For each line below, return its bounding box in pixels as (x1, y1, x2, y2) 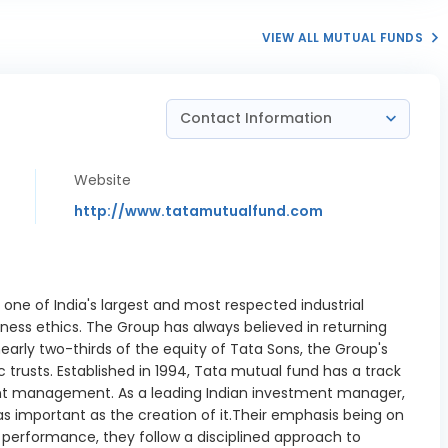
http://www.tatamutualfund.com (74, 201, 323, 221)
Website (74, 170, 131, 190)
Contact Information (180, 108, 336, 128)
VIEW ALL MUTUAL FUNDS (261, 29, 423, 46)
